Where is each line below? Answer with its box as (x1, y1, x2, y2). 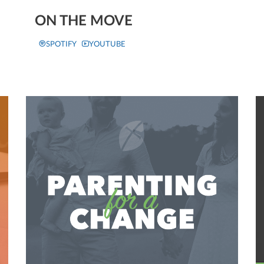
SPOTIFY (46, 40, 78, 48)
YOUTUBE (89, 40, 126, 48)
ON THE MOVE (35, 14, 133, 29)
